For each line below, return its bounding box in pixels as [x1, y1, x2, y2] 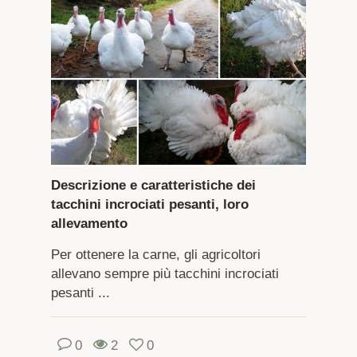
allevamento [50, 215, 127, 231]
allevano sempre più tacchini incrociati [50, 265, 279, 281]
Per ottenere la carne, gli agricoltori [50, 246, 261, 262]
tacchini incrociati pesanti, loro [50, 196, 249, 212]
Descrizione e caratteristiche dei [50, 177, 256, 193]
